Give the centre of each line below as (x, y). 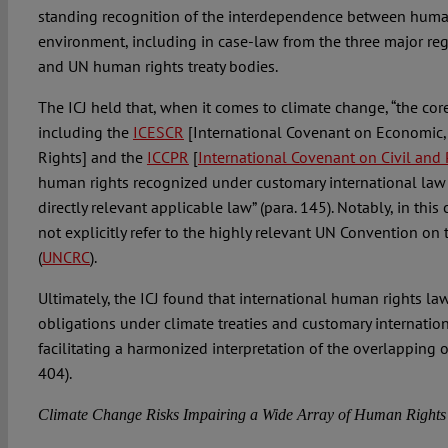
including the (85, 132)
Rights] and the (92, 157)
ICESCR (158, 132)
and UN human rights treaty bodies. (159, 66)
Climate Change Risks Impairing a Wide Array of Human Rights (241, 415)
